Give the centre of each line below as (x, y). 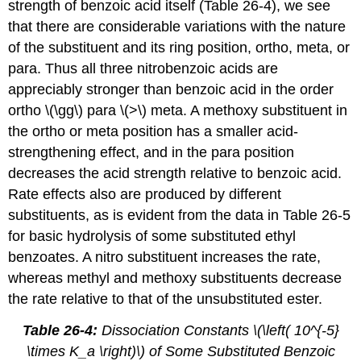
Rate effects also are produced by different (145, 194)
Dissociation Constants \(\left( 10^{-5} (218, 330)
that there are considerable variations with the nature (177, 26)
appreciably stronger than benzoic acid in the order (171, 89)
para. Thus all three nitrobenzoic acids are (143, 68)
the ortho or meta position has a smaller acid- (154, 131)
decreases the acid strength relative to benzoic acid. (175, 173)
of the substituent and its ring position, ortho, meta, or (179, 47)
